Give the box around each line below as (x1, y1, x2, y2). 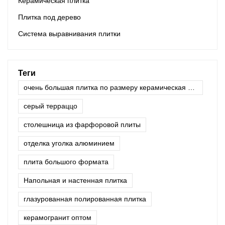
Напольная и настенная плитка (24, 176, 127, 184)
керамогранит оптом (24, 213, 91, 221)
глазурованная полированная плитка (24, 194, 146, 203)
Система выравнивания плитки (18, 29, 121, 38)
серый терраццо (24, 101, 77, 110)
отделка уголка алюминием (24, 139, 115, 147)
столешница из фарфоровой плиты (24, 120, 141, 129)
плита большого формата (24, 157, 108, 166)
